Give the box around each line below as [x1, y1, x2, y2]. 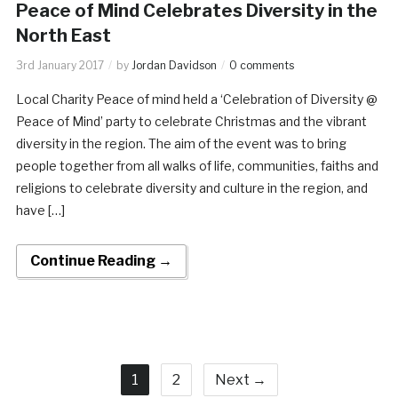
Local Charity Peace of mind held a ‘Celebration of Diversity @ [15, 91, 378, 107]
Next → [214, 370, 267, 388]
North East [15, 24, 111, 46]
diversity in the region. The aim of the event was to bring [15, 135, 346, 151]
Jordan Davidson [131, 58, 217, 72]
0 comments [228, 58, 294, 72]
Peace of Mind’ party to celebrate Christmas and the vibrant [15, 113, 367, 129]
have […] [15, 202, 65, 218]
